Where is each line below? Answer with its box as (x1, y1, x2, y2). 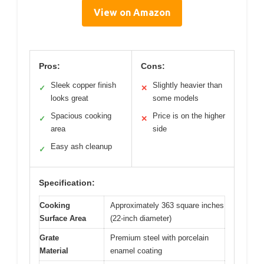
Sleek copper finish (51, 80, 116, 90)
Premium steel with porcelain (110, 233, 209, 242)
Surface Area (39, 213, 86, 223)
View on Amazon (94, 6, 170, 18)
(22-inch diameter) (110, 213, 171, 223)
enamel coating (110, 246, 162, 255)
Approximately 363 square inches (110, 200, 224, 210)
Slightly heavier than (153, 80, 222, 90)
